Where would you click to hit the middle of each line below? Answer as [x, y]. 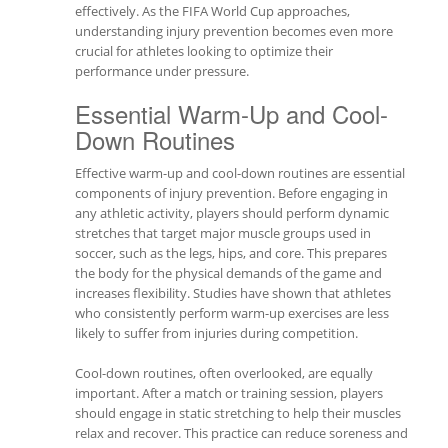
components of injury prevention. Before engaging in [231, 193]
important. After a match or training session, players [229, 393]
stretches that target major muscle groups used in [223, 233]
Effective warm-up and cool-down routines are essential [240, 173]
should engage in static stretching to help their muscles [238, 413]
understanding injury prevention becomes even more [234, 31]
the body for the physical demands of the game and [228, 273]
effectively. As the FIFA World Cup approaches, [212, 11]
